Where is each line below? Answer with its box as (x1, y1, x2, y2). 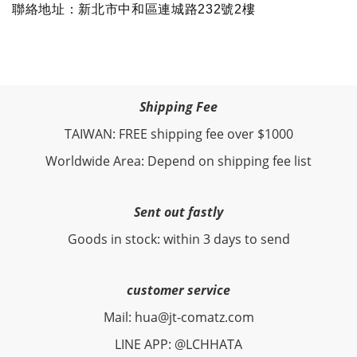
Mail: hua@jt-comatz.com (103, 308, 254, 327)
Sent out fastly (134, 203, 223, 222)
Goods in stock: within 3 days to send (67, 230, 290, 249)
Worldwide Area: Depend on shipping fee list (45, 152, 312, 171)
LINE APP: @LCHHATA (115, 335, 242, 354)
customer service (127, 281, 230, 300)
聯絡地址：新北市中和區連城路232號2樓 (12, 2, 259, 16)
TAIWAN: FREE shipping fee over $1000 (64, 125, 293, 143)
